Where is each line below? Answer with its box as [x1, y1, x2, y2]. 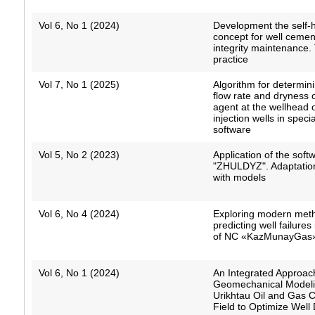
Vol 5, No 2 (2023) [38, 149, 120, 161]
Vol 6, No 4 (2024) [38, 208, 120, 220]
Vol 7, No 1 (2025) [38, 79, 120, 91]
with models [213, 172, 266, 184]
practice [213, 53, 249, 65]
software [213, 124, 252, 136]
